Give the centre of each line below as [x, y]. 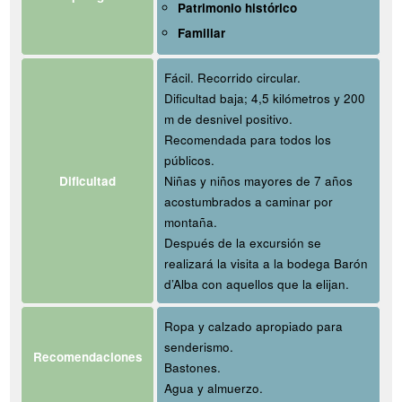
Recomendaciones [87, 357]
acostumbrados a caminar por [249, 202]
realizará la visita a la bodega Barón [267, 264]
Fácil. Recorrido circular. [233, 78]
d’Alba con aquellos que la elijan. [257, 284]
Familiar [202, 33]
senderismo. [199, 347]
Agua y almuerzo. [214, 389]
